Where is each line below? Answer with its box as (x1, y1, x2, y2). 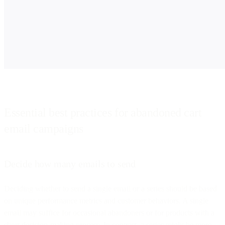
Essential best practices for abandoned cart (4, 105, 202, 119)
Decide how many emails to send (4, 158, 136, 169)
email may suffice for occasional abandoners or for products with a (4, 208, 214, 217)
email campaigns (4, 122, 83, 135)
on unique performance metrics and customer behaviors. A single (4, 196, 208, 205)
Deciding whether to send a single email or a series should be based (4, 184, 217, 193)
